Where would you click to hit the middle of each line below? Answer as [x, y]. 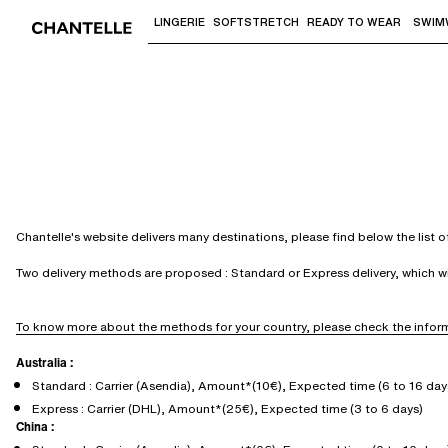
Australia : [44, 362]
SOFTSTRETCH [256, 22]
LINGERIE [179, 22]
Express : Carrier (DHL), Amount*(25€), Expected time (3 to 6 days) [227, 408]
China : [35, 426]
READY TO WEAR [354, 22]
